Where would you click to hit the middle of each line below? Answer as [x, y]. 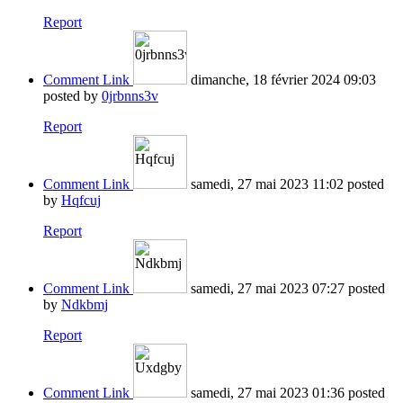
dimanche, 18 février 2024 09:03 [283, 80]
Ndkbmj [85, 305]
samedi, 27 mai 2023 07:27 [268, 289]
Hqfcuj [81, 201]
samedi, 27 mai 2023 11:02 [267, 184]
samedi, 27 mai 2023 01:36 [268, 393]
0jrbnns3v [130, 96]
